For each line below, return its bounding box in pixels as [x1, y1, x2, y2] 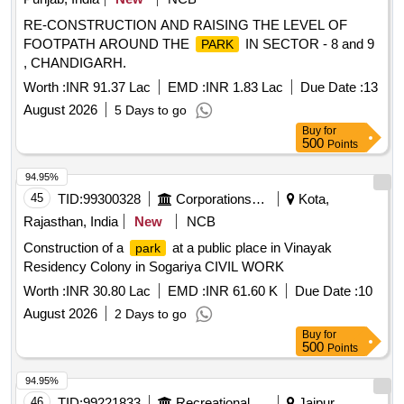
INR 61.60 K [206, 283, 278, 299]
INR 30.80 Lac [66, 283, 151, 299]
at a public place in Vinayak [169, 240, 332, 256]
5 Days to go [115, 103, 187, 118]
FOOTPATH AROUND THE [23, 36, 193, 52]
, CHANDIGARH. [23, 55, 126, 71]
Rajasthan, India [23, 214, 118, 230]
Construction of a [23, 240, 127, 256]
